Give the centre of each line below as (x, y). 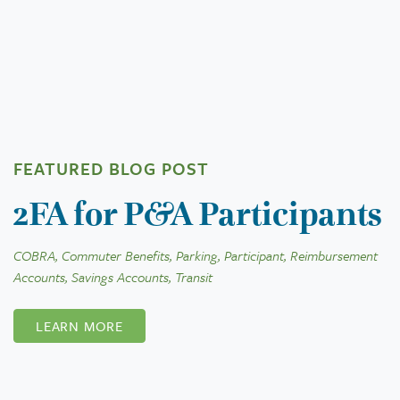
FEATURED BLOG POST (111, 168)
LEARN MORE (79, 325)
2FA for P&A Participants (198, 213)
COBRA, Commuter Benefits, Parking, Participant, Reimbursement (196, 255)
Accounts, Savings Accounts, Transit (113, 276)
